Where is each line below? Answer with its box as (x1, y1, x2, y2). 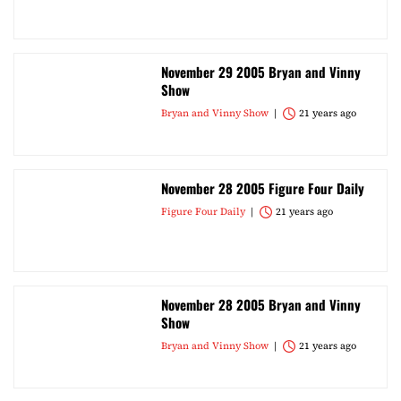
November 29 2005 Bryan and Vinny (161, 62, 361, 81)
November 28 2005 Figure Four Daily (161, 178, 364, 198)
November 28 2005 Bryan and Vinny (161, 294, 361, 314)
